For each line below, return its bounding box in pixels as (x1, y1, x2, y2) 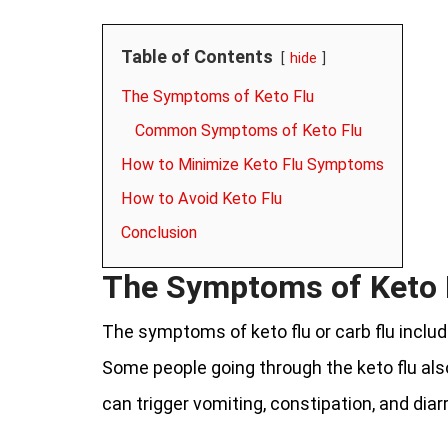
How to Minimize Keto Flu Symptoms (121, 155, 384, 174)
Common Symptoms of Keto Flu (135, 121, 362, 140)
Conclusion (121, 223, 197, 242)
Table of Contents (121, 46, 273, 67)
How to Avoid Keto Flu (121, 189, 282, 208)
